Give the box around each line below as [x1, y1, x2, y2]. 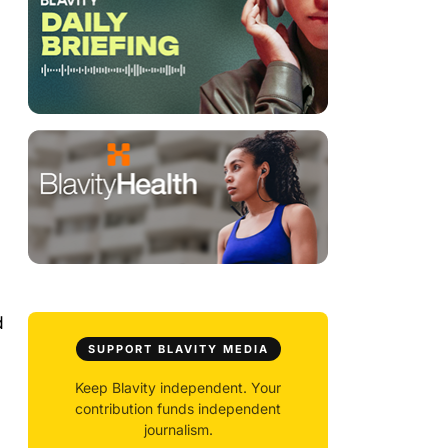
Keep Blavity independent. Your [75, 379, 281, 397]
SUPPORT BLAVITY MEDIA [87, 342, 269, 357]
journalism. [143, 421, 213, 439]
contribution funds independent [75, 400, 281, 418]
